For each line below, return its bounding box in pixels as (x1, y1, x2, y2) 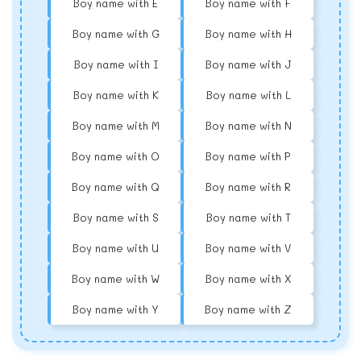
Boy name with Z (205, 302, 293, 317)
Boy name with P (205, 149, 292, 164)
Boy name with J (205, 57, 292, 72)
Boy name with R (205, 180, 292, 194)
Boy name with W (72, 272, 160, 286)
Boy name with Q (72, 180, 160, 194)
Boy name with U (73, 241, 160, 255)
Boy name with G (72, 27, 160, 41)
